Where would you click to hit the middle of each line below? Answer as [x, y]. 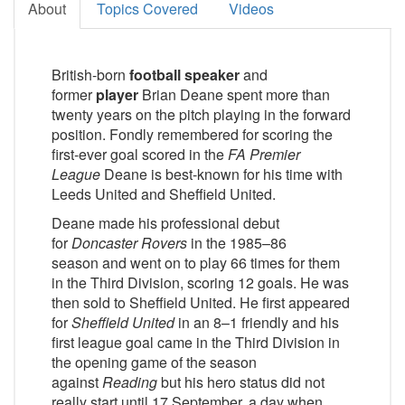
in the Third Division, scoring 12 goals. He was [200, 283]
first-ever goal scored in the [140, 155]
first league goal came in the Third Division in [196, 343]
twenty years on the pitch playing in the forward [201, 115]
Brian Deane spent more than [234, 95]
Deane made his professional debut [165, 223]
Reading [130, 382]
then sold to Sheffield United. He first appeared [201, 303]
